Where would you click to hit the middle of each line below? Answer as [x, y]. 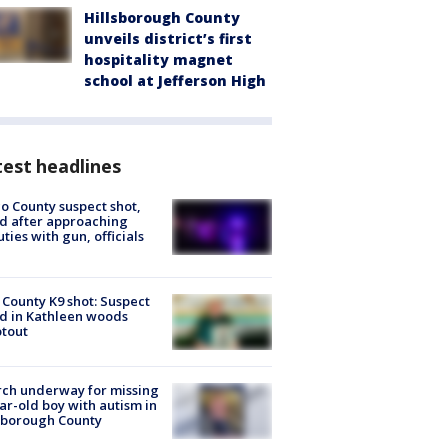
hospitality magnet [158, 59]
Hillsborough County [162, 17]
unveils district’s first [168, 38]
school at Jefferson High [175, 80]
